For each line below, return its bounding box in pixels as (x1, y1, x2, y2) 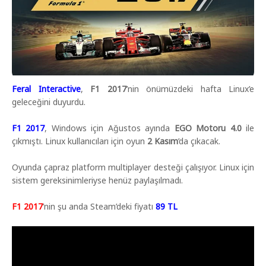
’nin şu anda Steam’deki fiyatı (43, 200, 156, 212)
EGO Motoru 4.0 (174, 122, 242, 134)
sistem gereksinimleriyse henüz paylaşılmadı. (12, 174, 183, 186)
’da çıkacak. (178, 135, 220, 147)
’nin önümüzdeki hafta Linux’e (126, 83, 254, 94)
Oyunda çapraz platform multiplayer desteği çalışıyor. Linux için (12, 161, 254, 173)
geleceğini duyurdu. (12, 96, 85, 107)
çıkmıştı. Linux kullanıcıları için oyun (12, 135, 147, 147)
